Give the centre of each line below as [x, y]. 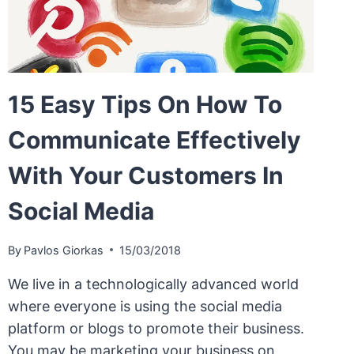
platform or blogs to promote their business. [156, 328]
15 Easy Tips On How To [145, 105]
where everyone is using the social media [145, 306]
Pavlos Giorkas [63, 250]
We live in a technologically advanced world [153, 284]
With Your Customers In [145, 176]
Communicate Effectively [154, 140]
